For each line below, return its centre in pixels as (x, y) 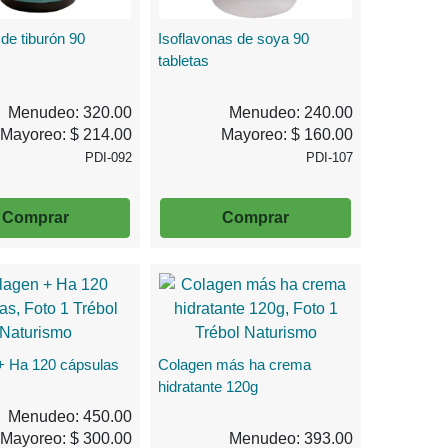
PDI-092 (109, 157)
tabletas (184, 60)
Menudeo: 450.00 (70, 416)
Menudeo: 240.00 (291, 112)
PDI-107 (329, 157)
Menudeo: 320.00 (70, 112)
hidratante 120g (208, 386)
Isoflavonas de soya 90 (234, 38)
